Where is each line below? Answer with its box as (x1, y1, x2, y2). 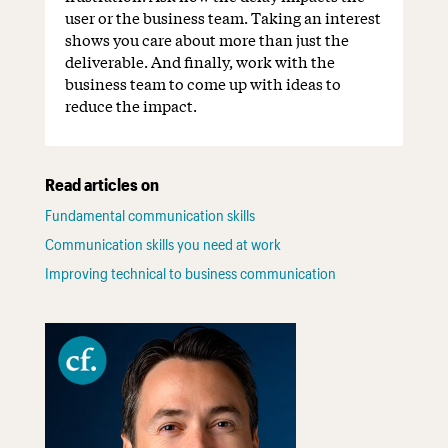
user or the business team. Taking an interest (64, 6, 381, 29)
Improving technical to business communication (44, 264, 336, 283)
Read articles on (44, 174, 159, 195)
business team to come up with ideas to (64, 72, 341, 95)
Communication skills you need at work (44, 235, 281, 254)
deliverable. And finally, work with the (64, 50, 335, 73)
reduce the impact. (64, 94, 197, 117)
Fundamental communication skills (44, 206, 255, 225)
